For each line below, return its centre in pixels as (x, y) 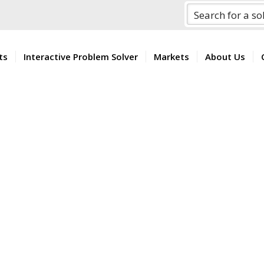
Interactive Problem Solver (81, 57)
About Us (225, 57)
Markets (172, 57)
